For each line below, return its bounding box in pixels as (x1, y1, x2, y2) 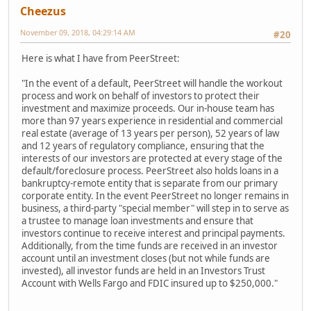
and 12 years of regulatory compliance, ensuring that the (22, 140, 264, 153)
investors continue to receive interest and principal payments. (22, 227, 285, 240)
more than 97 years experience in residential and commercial (22, 115, 283, 128)
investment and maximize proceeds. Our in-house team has (22, 102, 274, 115)
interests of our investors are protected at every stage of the (22, 152, 283, 165)
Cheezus (20, 3, 66, 19)
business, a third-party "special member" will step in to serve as (22, 202, 289, 215)
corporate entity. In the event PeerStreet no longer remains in (22, 190, 289, 203)
